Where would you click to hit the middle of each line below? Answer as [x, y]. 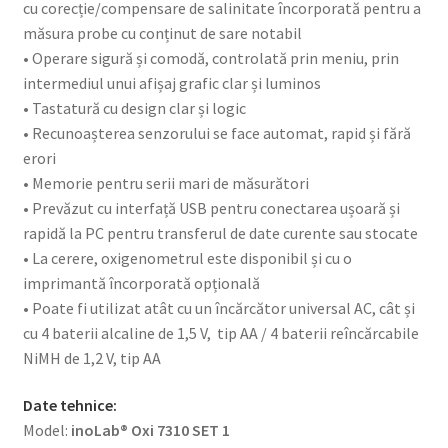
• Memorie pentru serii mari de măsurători [165, 182]
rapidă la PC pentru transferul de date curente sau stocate [220, 232]
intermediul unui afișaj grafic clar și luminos [171, 82]
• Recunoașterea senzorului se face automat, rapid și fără [216, 132]
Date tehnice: [69, 405]
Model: [46, 430]
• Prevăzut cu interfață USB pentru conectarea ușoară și [211, 207]
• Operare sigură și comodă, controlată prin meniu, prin [210, 57]
